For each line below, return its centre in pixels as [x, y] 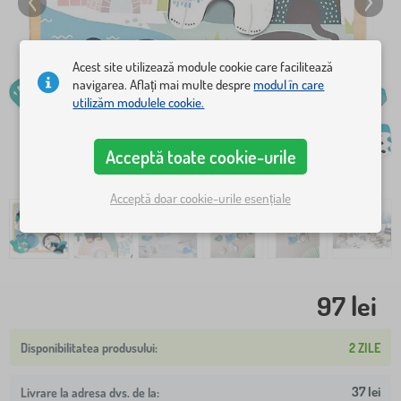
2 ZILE [365, 347]
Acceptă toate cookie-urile [200, 156]
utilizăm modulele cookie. [139, 102]
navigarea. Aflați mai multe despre [163, 84]
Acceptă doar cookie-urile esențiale [200, 199]
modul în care [289, 84]
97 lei [347, 306]
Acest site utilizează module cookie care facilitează [203, 66]
